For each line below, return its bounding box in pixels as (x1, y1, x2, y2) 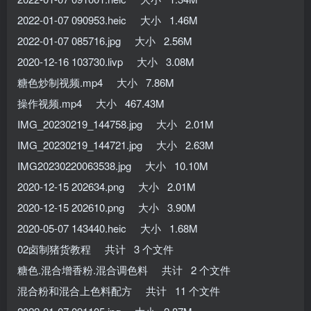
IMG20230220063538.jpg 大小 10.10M (17, 158, 208, 173)
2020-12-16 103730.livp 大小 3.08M (17, 53, 194, 69)
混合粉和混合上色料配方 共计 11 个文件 (17, 283, 220, 298)
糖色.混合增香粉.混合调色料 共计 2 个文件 (17, 262, 230, 277)
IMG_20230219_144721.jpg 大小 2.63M (17, 137, 214, 152)
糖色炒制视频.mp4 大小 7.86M (17, 74, 174, 90)
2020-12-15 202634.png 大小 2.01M (17, 178, 196, 194)
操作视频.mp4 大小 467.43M (17, 95, 165, 110)
